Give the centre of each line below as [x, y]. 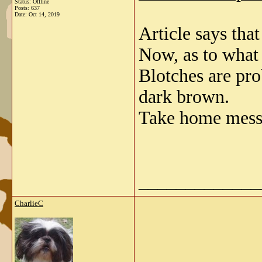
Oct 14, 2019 [44, 14]
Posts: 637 [27, 8]
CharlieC [29, 203]
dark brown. [184, 97]
